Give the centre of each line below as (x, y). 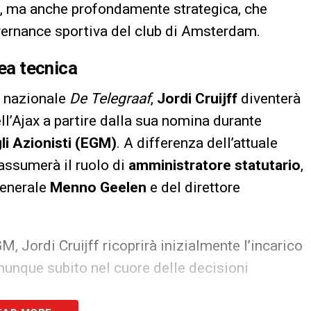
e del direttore (193, 187)
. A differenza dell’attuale (197, 143)
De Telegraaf (110, 98)
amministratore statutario (215, 165)
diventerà (269, 98)
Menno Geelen (98, 187)
